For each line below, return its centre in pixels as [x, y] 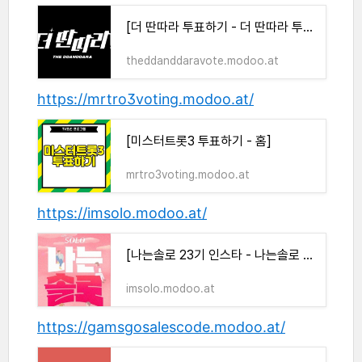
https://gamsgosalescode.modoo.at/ [161, 327]
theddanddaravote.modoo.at [202, 61]
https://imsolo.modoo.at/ [122, 213]
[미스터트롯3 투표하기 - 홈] [199, 141]
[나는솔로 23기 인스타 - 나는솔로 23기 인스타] [308, 255]
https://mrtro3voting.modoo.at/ [145, 99]
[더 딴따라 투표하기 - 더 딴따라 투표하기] [308, 27]
